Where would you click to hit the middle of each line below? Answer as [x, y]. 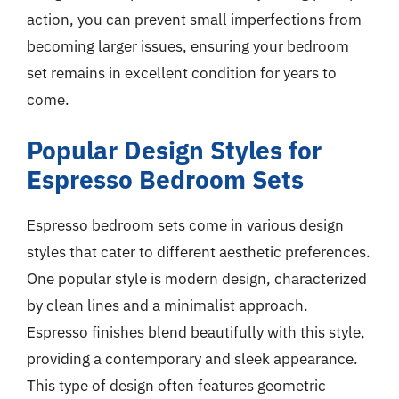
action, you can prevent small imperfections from [194, 19]
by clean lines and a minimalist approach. [167, 305]
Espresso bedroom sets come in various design [185, 225]
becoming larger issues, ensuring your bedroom [188, 46]
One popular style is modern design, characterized [197, 279]
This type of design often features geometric [176, 386]
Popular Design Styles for [174, 150]
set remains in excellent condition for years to [182, 73]
